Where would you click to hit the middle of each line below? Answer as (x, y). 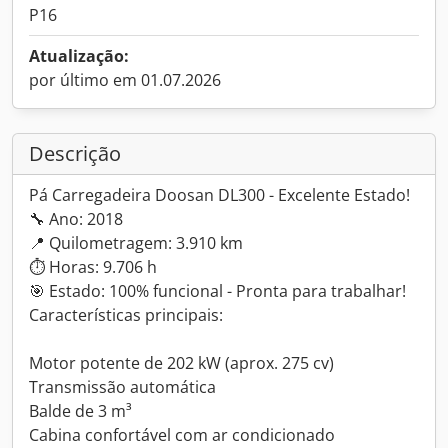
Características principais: (126, 315)
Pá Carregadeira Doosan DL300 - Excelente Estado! (219, 195)
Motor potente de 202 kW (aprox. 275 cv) (181, 363)
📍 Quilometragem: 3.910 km (136, 243)
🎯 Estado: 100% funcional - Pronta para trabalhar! (217, 291)
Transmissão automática (122, 387)
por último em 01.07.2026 (125, 80)
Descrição (75, 153)
